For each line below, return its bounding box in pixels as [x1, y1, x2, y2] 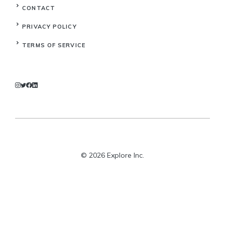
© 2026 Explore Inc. [81, 151, 144, 160]
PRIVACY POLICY [22, 23, 77, 30]
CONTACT [22, 5, 55, 12]
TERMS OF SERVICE [22, 42, 85, 49]
